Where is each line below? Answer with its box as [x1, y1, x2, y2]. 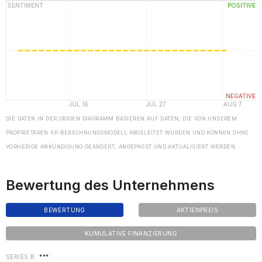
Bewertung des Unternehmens [6, 177, 215, 194]
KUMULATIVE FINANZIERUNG [84, 230, 178, 237]
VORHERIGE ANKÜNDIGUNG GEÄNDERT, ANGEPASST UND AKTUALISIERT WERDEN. [6, 143, 237, 150]
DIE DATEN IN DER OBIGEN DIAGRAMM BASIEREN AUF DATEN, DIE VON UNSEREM [6, 115, 237, 122]
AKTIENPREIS [176, 206, 219, 213]
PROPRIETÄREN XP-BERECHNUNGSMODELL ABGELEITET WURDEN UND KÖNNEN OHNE [6, 129, 249, 136]
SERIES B [6, 253, 35, 260]
